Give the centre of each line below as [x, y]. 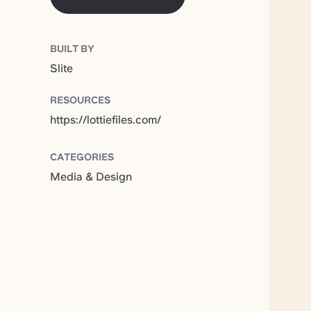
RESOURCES [80, 100]
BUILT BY [72, 48]
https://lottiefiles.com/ [106, 119]
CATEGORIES [82, 157]
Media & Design [91, 176]
